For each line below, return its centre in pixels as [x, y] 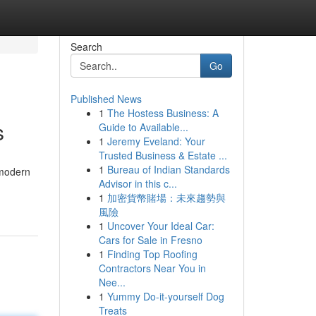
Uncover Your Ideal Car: [160, 226]
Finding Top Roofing [152, 254]
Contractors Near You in [152, 268]
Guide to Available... [143, 127]
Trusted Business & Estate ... [163, 155]
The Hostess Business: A [163, 113]
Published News [106, 99]
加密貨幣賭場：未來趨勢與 [166, 197]
